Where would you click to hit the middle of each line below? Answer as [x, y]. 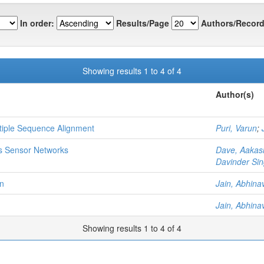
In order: [37, 23]
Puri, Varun [236, 128]
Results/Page [143, 23]
